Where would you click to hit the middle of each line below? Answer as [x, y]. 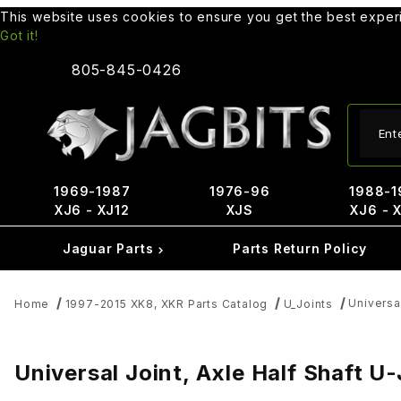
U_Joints [308, 304]
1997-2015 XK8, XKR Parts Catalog [166, 304]
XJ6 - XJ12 [92, 210]
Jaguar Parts [110, 248]
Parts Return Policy [300, 248]
